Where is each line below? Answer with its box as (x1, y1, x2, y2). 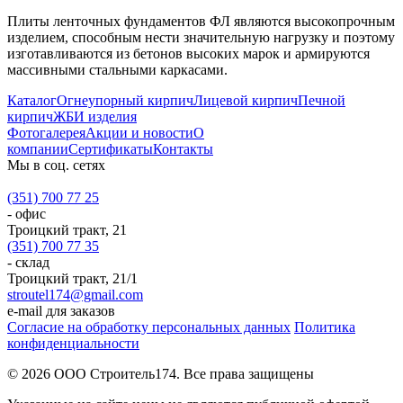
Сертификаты (68, 141, 153, 157)
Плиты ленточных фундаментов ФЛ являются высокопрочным (7, 13, 395, 30)
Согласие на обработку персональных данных (7, 319, 291, 336)
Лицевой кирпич (193, 93, 298, 109)
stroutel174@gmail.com (7, 287, 143, 303)
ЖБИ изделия (53, 109, 137, 125)
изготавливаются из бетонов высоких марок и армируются (7, 46, 370, 62)
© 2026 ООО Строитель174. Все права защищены (7, 366, 314, 382)
